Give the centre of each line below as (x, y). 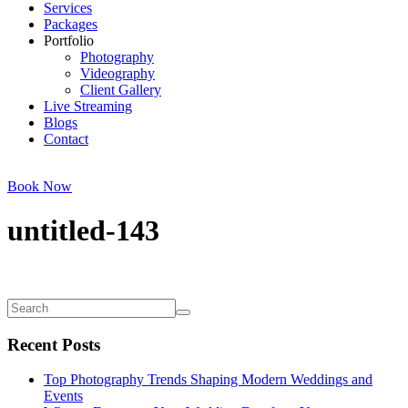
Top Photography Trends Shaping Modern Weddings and (208, 380)
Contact (66, 139)
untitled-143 (83, 231)
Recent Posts (54, 344)
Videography (117, 73)
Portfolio (69, 41)
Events (63, 396)
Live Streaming (88, 106)
